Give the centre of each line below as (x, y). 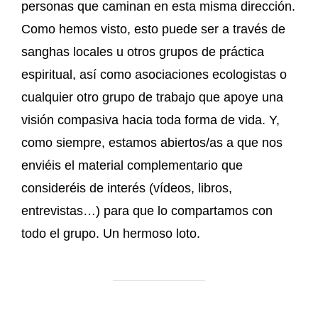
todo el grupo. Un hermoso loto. (111, 233)
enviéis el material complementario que (132, 165)
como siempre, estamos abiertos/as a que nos (152, 142)
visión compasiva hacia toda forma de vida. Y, (150, 120)
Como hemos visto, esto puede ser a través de (153, 29)
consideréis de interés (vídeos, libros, (127, 188)
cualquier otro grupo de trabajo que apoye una (152, 97)
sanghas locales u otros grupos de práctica (143, 51)
